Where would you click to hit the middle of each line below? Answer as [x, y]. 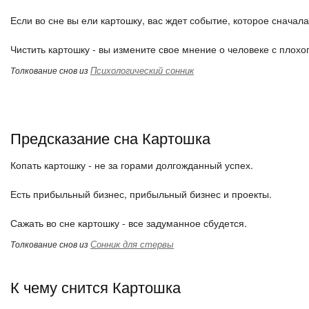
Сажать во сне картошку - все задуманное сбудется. [129, 223]
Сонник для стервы [132, 244]
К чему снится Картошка [96, 287]
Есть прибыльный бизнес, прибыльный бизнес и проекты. [141, 194]
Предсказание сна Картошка [110, 138]
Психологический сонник [142, 70]
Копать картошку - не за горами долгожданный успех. [132, 165]
